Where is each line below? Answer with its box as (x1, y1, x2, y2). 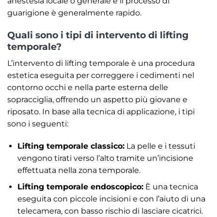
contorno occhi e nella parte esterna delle (7, 82, 168, 92)
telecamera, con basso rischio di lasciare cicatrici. (17, 206, 203, 216)
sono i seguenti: (7, 119, 68, 128)
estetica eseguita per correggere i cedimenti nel (7, 70, 194, 80)
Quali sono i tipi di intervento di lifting (7, 29, 188, 41)
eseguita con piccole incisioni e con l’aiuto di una (17, 194, 205, 204)
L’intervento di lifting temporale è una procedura (7, 58, 195, 68)
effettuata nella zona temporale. (17, 165, 140, 175)
